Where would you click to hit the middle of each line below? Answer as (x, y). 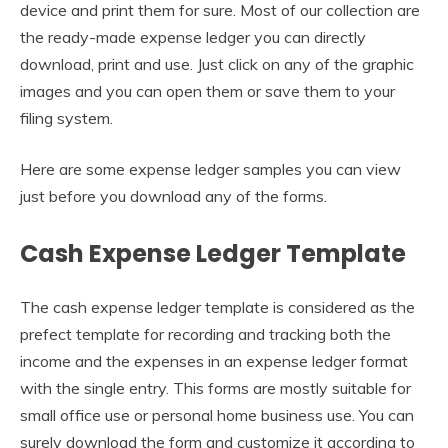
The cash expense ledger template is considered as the (217, 306)
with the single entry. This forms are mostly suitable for (215, 387)
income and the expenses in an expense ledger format (214, 360)
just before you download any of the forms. (173, 195)
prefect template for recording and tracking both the (205, 333)
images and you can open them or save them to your (207, 90)
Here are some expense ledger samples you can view (210, 168)
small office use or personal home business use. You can (217, 414)
